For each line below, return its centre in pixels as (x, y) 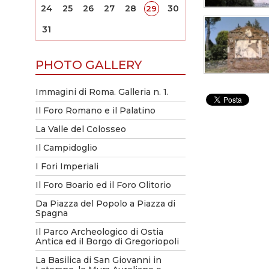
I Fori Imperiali (67, 166)
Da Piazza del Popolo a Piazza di (105, 204)
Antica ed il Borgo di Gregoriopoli (107, 241)
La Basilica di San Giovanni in (98, 260)
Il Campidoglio (66, 148)
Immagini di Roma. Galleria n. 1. (102, 92)
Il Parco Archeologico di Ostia (99, 232)
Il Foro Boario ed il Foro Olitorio (103, 185)
